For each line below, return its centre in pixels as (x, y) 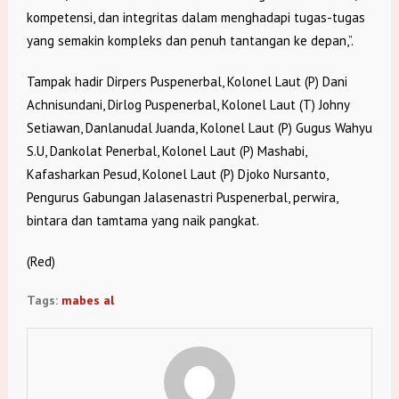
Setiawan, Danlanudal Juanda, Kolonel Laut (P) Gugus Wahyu (199, 128)
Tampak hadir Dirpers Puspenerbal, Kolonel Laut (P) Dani (187, 82)
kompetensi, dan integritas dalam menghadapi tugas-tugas (195, 18)
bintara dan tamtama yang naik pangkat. (142, 221)
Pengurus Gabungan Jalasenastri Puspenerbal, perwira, (182, 198)
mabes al (87, 301)
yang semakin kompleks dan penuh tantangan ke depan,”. (190, 41)
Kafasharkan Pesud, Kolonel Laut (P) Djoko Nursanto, (177, 175)
